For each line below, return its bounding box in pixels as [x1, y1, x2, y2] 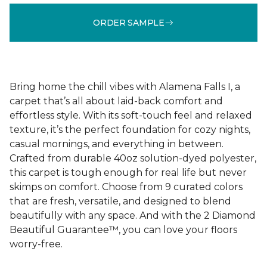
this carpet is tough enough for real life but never [10, 167, 247, 178]
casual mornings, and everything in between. [10, 138, 223, 150]
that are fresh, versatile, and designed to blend [10, 195, 231, 207]
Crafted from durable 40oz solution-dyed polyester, [10, 153, 256, 164]
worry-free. [10, 238, 63, 250]
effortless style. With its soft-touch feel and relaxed [10, 110, 252, 121]
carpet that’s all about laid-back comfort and [10, 95, 223, 107]
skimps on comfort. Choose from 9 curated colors [10, 181, 243, 193]
